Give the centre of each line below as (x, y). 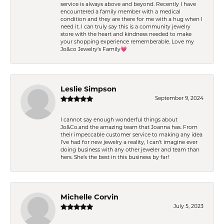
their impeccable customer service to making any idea (131, 135)
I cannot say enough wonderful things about (119, 120)
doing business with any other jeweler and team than (130, 150)
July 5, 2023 (188, 206)
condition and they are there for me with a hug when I (131, 19)
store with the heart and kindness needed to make (126, 34)
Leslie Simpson (88, 89)
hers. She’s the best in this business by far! (115, 157)
